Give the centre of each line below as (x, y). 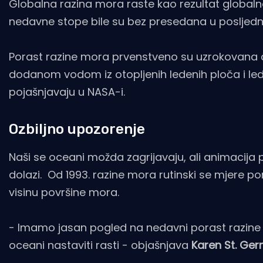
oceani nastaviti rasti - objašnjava (100, 245)
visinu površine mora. (64, 193)
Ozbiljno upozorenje (77, 129)
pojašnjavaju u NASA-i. (67, 92)
